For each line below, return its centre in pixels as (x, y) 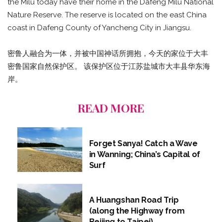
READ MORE (111, 108)
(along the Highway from (137, 211)
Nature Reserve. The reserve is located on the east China (107, 15)
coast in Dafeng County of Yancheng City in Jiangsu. (99, 28)
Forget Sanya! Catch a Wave (143, 144)
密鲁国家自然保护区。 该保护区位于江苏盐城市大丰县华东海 (109, 66)
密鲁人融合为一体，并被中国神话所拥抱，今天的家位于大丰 (108, 53)
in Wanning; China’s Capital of (144, 155)
